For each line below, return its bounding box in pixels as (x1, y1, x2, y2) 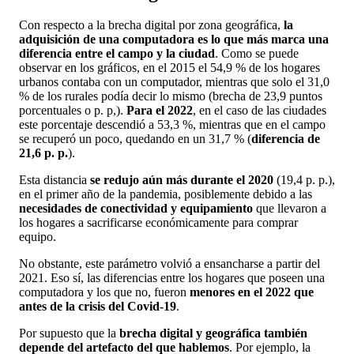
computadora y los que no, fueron (19, 285, 190, 299)
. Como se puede (215, 47, 299, 61)
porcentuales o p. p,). (19, 104, 126, 118)
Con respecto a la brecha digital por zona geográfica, (19, 18, 284, 32)
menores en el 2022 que (190, 285, 314, 299)
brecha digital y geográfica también (119, 326, 307, 341)
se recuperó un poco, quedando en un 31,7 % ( (19, 132, 251, 146)
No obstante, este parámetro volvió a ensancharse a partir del (19, 257, 320, 271)
